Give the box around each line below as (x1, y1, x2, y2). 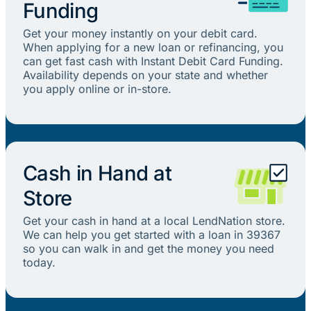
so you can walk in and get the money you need (22, 242, 274, 256)
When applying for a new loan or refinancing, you (22, 40, 283, 55)
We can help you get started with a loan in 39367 (22, 228, 280, 242)
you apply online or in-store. (22, 82, 171, 96)
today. (22, 255, 56, 270)
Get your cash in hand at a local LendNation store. (22, 214, 285, 228)
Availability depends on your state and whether (22, 68, 268, 83)
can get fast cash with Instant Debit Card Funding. (22, 54, 283, 69)
